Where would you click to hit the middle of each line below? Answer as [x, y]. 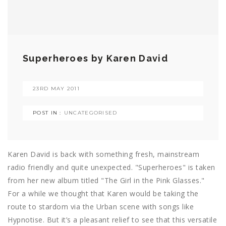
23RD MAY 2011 [56, 89]
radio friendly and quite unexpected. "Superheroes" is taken [111, 167]
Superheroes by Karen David [95, 59]
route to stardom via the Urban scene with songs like [101, 207]
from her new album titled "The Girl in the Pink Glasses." [106, 181]
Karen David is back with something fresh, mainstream [103, 154]
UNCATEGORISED [91, 113]
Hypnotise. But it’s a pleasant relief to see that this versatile [112, 220]
